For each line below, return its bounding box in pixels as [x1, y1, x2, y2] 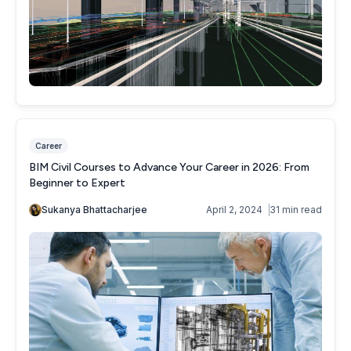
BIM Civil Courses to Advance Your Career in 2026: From [29, 160, 309, 174]
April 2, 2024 [206, 203, 262, 215]
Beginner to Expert [29, 175, 125, 190]
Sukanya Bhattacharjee [42, 203, 147, 215]
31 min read [270, 203, 322, 215]
